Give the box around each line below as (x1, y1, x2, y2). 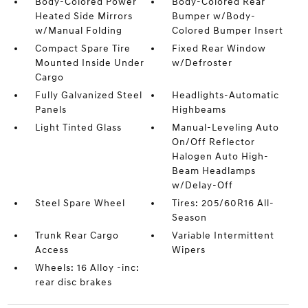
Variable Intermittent (172, 230, 275, 242)
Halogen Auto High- (172, 151, 269, 163)
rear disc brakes (34, 276, 112, 289)
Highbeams (172, 104, 227, 116)
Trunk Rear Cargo (34, 230, 119, 242)
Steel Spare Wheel (34, 197, 125, 210)
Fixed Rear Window (172, 43, 267, 55)
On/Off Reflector (172, 136, 256, 148)
